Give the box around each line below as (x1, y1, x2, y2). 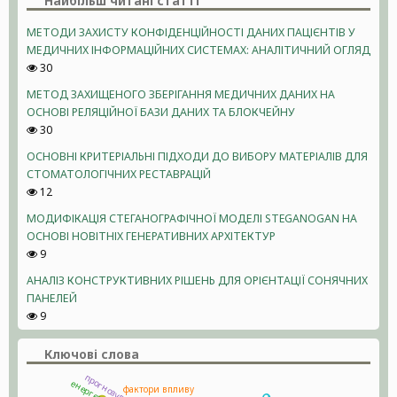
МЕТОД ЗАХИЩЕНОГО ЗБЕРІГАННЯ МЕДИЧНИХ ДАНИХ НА (27, 87, 335, 102)
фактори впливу (123, 383, 195, 395)
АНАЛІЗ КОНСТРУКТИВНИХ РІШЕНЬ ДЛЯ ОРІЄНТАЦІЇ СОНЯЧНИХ (27, 273, 368, 288)
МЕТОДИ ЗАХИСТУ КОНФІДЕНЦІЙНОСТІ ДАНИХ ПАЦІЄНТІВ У (27, 25, 355, 40)
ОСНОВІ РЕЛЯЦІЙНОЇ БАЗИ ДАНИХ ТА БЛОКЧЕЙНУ (27, 105, 295, 120)
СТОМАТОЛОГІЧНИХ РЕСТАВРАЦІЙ (27, 167, 211, 182)
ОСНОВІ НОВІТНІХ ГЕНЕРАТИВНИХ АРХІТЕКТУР (27, 229, 276, 244)
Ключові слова (44, 346, 139, 362)
